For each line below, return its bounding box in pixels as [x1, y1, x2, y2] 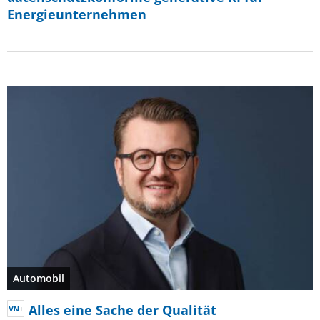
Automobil [13, 271, 64, 285]
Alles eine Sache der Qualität [29, 301, 216, 319]
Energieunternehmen [7, 5, 146, 23]
